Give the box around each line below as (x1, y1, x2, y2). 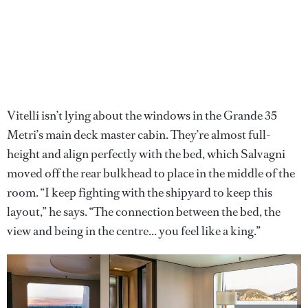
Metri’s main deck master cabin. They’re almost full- (7, 126, 270, 143)
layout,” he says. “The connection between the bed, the (7, 203, 280, 220)
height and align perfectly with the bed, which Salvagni (7, 145, 285, 162)
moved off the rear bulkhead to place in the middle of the (7, 164, 295, 181)
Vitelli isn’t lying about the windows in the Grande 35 (7, 107, 277, 124)
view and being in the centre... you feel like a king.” (7, 222, 261, 239)
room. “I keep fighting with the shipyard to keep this (7, 184, 272, 201)
